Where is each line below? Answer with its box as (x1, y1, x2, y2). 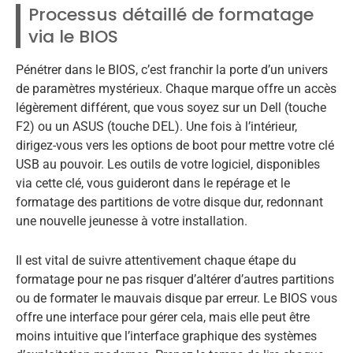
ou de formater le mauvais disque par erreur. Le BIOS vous (16, 290, 337, 306)
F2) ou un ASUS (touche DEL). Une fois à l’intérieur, (16, 118, 297, 134)
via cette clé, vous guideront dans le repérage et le (16, 175, 290, 191)
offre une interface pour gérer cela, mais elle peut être (16, 309, 310, 325)
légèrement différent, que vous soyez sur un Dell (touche (16, 99, 326, 115)
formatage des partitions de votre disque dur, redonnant (16, 194, 323, 210)
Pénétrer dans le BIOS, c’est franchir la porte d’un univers (16, 61, 328, 77)
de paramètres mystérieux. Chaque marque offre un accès (16, 80, 336, 96)
